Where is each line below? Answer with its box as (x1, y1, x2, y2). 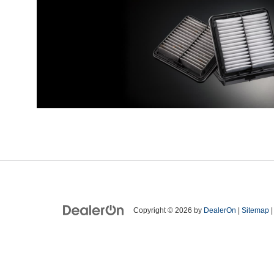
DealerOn (204, 206, 236, 215)
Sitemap (242, 206, 269, 215)
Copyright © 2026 (133, 206, 194, 215)
